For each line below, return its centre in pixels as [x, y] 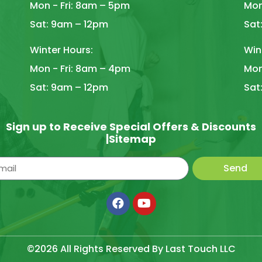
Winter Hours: [61, 50]
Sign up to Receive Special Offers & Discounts [131, 126]
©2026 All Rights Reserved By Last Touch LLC [131, 249]
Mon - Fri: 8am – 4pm [80, 68]
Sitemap [132, 139]
